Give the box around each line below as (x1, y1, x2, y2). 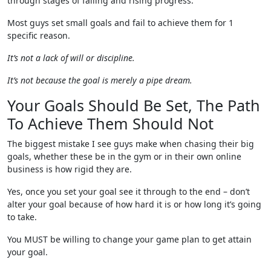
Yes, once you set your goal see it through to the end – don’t (7, 185, 250, 197)
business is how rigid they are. (7, 163, 132, 175)
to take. (7, 211, 37, 223)
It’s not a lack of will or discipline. (7, 51, 135, 64)
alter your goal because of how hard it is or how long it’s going (7, 198, 261, 210)
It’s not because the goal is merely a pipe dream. (7, 74, 192, 86)
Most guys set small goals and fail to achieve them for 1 (7, 16, 233, 28)
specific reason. (7, 29, 70, 41)
